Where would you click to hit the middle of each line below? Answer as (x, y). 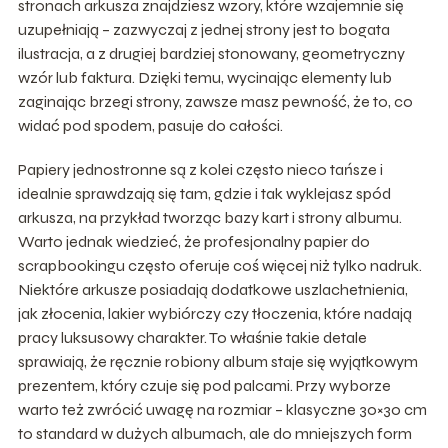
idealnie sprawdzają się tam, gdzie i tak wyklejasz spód (204, 193)
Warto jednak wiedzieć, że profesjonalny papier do (193, 241)
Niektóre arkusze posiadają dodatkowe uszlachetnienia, (212, 289)
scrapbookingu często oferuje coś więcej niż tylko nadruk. (219, 265)
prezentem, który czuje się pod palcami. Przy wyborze (204, 385)
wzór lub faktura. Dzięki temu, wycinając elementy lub (204, 77)
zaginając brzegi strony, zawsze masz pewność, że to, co (215, 101)
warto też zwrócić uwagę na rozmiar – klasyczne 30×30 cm (222, 409)
